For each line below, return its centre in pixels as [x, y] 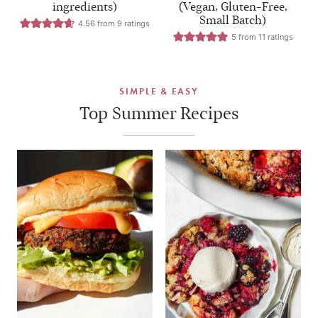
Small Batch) [233, 21]
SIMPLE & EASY [159, 92]
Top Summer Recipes [159, 114]
